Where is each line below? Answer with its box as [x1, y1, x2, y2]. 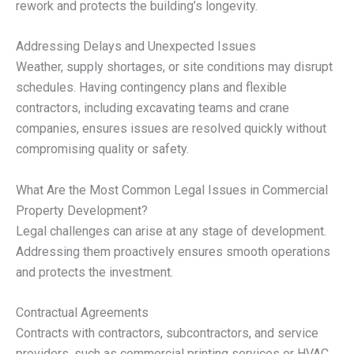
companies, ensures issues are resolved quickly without [16, 121, 326, 137]
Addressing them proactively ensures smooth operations [16, 243, 330, 259]
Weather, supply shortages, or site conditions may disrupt [16, 59, 333, 75]
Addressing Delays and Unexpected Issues [16, 39, 256, 55]
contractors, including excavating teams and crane [16, 100, 289, 116]
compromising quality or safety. [16, 141, 189, 157]
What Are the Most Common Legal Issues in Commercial [16, 182, 328, 198]
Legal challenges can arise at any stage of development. [16, 223, 326, 239]
